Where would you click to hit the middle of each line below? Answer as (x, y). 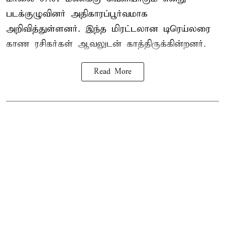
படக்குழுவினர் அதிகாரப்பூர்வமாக (77, 14)
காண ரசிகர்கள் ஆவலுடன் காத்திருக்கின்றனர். (106, 44)
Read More (113, 72)
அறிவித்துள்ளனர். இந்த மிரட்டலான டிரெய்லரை (108, 29)
